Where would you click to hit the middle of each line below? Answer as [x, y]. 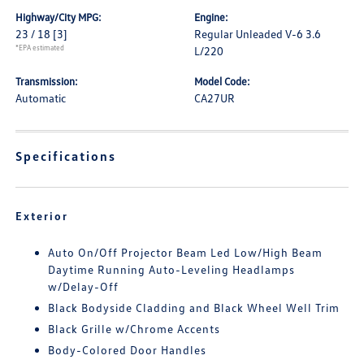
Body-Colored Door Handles [128, 350]
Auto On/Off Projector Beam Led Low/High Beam [186, 252]
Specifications [66, 156]
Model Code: [222, 81]
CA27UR [214, 98]
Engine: [211, 17]
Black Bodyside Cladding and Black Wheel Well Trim [194, 308]
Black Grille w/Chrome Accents [134, 329]
